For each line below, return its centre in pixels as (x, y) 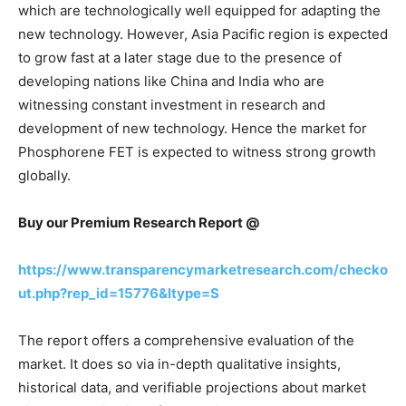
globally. (44, 175)
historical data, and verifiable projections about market (192, 387)
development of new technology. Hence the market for (193, 128)
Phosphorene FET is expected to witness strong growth (197, 151)
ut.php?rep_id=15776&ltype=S (119, 293)
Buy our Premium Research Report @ (139, 222)
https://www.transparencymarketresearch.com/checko (203, 269)
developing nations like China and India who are (171, 81)
